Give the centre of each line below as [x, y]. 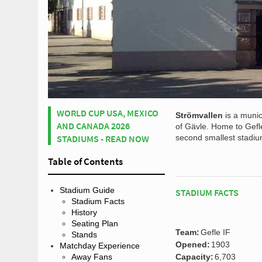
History [84, 212]
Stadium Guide [87, 190]
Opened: [193, 244]
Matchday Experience [100, 245]
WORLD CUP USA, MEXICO [108, 113]
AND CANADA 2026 [93, 125]
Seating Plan [95, 223]
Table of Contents [85, 161]
